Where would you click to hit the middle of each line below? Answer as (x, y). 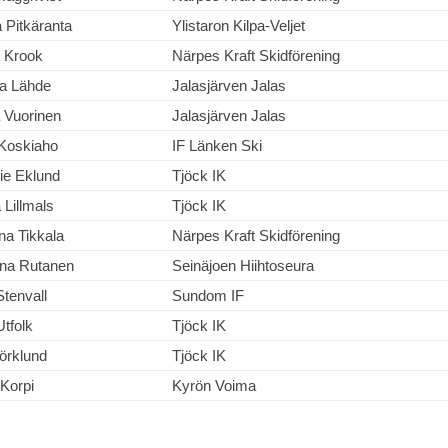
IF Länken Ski (217, 145)
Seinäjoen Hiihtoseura (243, 265)
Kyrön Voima (214, 385)
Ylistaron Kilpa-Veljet (238, 25)
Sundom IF (208, 295)
